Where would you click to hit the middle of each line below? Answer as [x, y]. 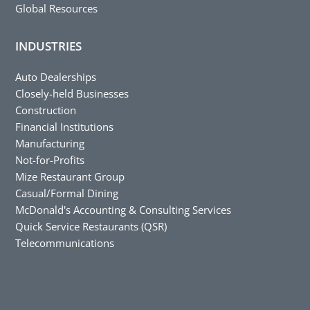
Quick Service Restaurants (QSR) [91, 226]
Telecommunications [65, 243]
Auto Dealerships [56, 76]
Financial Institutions [65, 126]
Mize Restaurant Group [70, 176]
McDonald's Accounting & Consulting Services [124, 209]
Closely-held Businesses [72, 93]
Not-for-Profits [50, 159]
